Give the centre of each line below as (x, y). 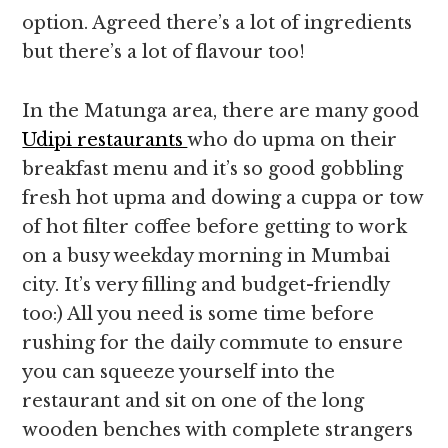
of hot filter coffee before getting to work (215, 227)
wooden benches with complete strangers (218, 430)
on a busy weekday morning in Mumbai (206, 256)
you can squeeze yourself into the (179, 372)
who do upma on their (292, 140)
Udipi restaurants (105, 140)
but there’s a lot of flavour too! (164, 52)
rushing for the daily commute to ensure (213, 343)
